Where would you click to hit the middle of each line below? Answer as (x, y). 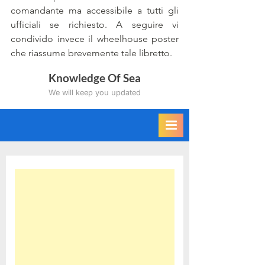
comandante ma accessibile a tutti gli (95, 11)
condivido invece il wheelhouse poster (95, 39)
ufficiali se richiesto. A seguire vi (95, 25)
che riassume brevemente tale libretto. (91, 53)
